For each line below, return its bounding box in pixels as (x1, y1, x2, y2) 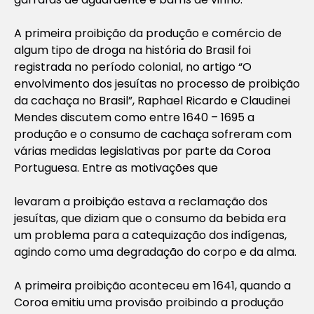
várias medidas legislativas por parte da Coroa (14, 142, 271, 159)
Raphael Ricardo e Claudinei (137, 92, 290, 109)
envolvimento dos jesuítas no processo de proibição (14, 75, 300, 92)
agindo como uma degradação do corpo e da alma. (14, 243, 296, 260)
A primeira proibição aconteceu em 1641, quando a (14, 277, 291, 294)
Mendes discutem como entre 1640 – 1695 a (14, 109, 254, 125)
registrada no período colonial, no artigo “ (14, 58, 243, 75)
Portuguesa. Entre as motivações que (14, 159, 221, 176)
